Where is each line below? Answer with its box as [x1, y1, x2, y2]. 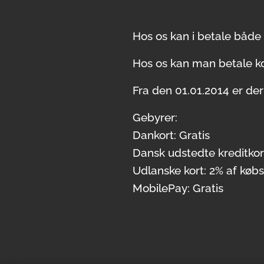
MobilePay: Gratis [132, 181, 223, 194]
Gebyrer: [132, 111, 177, 124]
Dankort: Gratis [132, 128, 210, 141]
